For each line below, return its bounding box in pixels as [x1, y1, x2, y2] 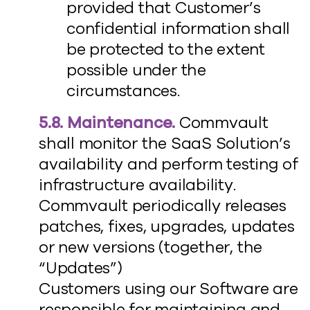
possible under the [66, 60, 206, 81]
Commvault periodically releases [39, 195, 286, 217]
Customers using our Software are [39, 278, 298, 300]
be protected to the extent [66, 39, 266, 60]
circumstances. [66, 80, 180, 102]
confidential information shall [66, 18, 291, 39]
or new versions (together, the [39, 237, 263, 258]
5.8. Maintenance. [39, 112, 176, 134]
